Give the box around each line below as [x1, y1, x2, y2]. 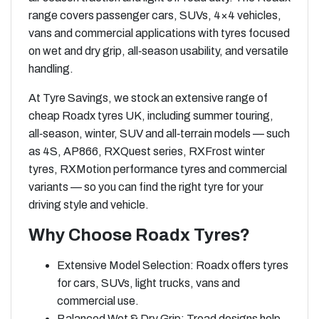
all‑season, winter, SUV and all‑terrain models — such [28, 127, 290, 140]
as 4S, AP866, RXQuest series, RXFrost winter [28, 145, 265, 158]
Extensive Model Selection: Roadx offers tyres [57, 259, 288, 272]
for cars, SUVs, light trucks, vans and [57, 277, 240, 290]
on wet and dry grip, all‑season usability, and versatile [28, 45, 288, 58]
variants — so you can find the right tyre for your [28, 181, 263, 194]
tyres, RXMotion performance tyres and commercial [28, 163, 287, 176]
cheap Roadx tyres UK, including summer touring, [28, 110, 273, 122]
